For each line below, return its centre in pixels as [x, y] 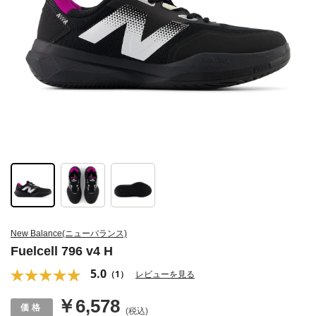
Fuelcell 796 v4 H [62, 251]
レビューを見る [165, 274]
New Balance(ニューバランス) [69, 234]
